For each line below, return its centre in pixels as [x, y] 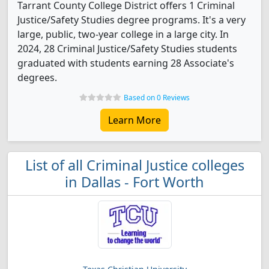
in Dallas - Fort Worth [134, 182]
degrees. [37, 77]
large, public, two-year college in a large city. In [123, 34]
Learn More [134, 120]
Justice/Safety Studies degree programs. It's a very [131, 20]
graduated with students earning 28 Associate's [126, 63]
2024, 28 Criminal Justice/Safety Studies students [127, 49]
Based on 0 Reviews [157, 98]
